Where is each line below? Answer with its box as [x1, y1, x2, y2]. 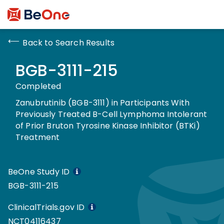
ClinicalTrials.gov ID [8, 201, 85, 213]
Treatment [15, 131, 60, 143]
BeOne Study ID [8, 165, 70, 177]
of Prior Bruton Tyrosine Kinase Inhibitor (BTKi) [15, 119, 200, 131]
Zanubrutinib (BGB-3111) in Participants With [15, 96, 190, 108]
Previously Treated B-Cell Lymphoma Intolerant [15, 108, 207, 120]
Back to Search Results [19, 36, 115, 48]
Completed [15, 80, 61, 92]
